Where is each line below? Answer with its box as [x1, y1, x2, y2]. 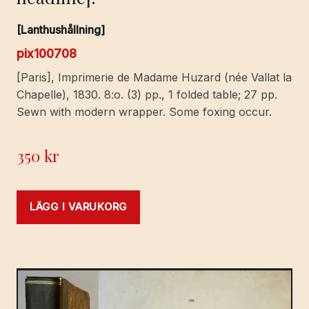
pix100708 [17, 46, 77, 61]
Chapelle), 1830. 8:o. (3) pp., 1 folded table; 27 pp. [17, 87, 277, 101]
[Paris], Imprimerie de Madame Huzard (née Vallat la [17, 70, 292, 84]
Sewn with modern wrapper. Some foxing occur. [17, 104, 272, 119]
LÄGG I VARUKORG [30, 200, 128, 213]
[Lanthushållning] [17, 22, 105, 37]
